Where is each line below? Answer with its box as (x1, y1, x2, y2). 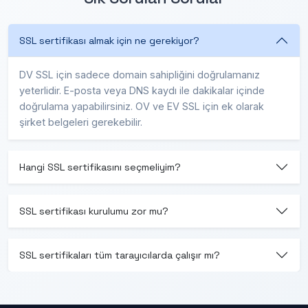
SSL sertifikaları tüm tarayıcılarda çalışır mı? (19, 248, 220, 261)
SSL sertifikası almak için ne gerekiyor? (19, 34, 199, 47)
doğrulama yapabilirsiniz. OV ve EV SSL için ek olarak (19, 100, 264, 112)
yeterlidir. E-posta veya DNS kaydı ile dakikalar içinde (19, 85, 265, 96)
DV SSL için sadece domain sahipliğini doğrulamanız (19, 69, 260, 80)
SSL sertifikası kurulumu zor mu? (19, 204, 168, 217)
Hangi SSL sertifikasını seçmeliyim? (19, 160, 181, 173)
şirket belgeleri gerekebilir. (19, 116, 142, 128)
